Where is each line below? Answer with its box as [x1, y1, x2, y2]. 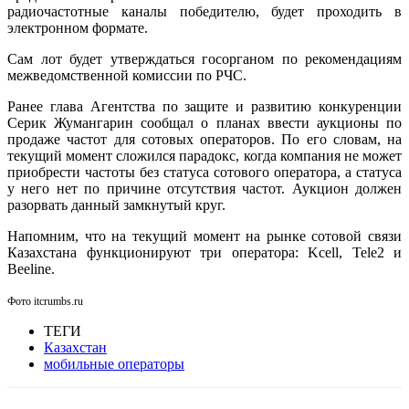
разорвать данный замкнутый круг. [7, 196, 225, 213]
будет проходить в [258, 3, 403, 19]
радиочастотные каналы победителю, [7, 3, 259, 19]
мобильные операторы [44, 355, 184, 372]
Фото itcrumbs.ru [7, 294, 83, 308]
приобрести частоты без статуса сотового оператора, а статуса [7, 163, 402, 180]
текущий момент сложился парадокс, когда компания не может [7, 147, 402, 163]
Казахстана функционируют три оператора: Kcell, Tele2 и [7, 244, 402, 260]
